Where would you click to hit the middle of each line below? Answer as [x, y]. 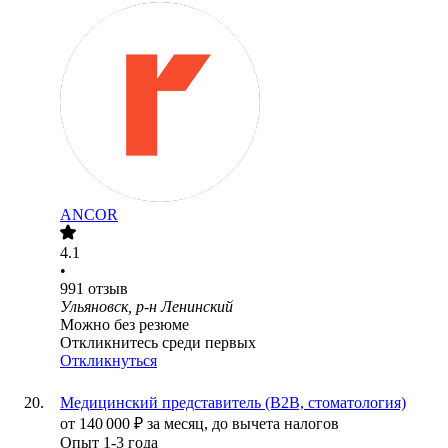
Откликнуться [108, 361]
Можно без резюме [124, 325]
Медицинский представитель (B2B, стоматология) [233, 403]
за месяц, [179, 424]
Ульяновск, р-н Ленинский [146, 307]
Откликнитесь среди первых [158, 343]
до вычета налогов [275, 424]
